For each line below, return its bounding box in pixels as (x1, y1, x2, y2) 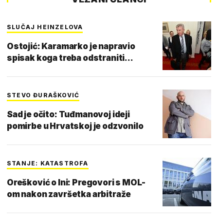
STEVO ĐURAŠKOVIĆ (7, 91, 80, 99)
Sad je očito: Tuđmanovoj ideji (7, 109, 130, 119)
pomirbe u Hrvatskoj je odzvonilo (7, 121, 144, 131)
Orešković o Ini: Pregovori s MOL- (7, 177, 145, 187)
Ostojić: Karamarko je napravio (7, 41, 135, 51)
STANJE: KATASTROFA (7, 159, 89, 167)
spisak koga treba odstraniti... (7, 53, 133, 63)
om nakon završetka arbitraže (7, 189, 131, 199)
